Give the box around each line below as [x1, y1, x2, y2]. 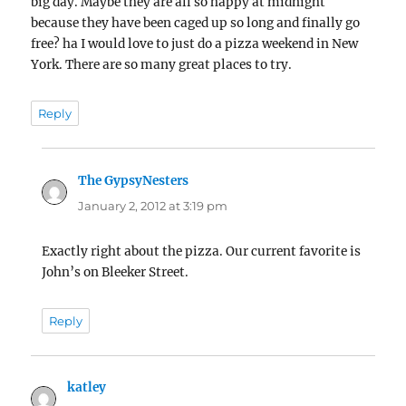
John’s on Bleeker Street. [42, 264, 189, 280]
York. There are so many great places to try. [31, 57, 293, 73]
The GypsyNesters [78, 172, 189, 188]
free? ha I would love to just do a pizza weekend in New [31, 36, 359, 53]
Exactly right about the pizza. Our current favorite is [42, 243, 362, 259]
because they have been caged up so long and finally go [31, 15, 361, 32]
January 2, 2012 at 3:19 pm [78, 198, 228, 213]
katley [67, 380, 107, 396]
